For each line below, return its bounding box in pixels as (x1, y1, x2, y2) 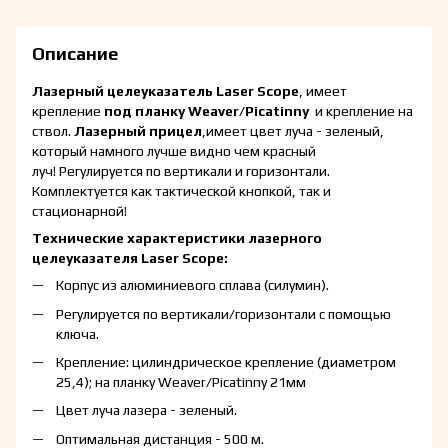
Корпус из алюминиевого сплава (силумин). (56, 277, 329, 294)
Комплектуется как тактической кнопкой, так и (32, 183, 331, 200)
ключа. (56, 325, 99, 342)
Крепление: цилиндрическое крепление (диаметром (56, 353, 396, 370)
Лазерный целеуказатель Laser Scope (32, 83, 299, 100)
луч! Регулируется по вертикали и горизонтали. (32, 163, 330, 180)
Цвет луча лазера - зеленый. (56, 402, 237, 419)
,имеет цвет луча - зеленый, (202, 123, 384, 140)
